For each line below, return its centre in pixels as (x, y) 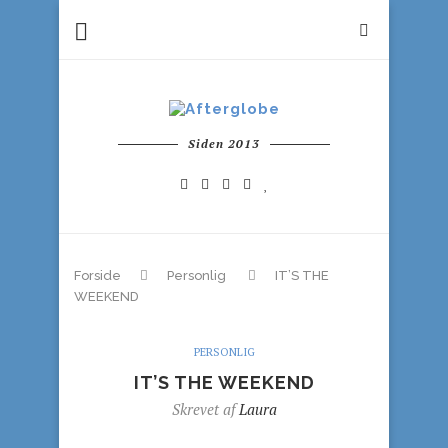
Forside (97, 275)
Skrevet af (205, 409)
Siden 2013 (224, 143)
